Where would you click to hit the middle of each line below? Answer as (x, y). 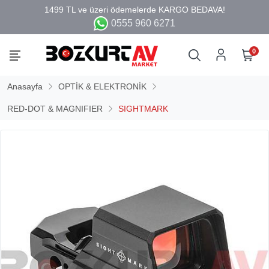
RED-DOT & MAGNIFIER (55, 108)
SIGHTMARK (143, 108)
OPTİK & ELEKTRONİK (102, 86)
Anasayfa (25, 86)
